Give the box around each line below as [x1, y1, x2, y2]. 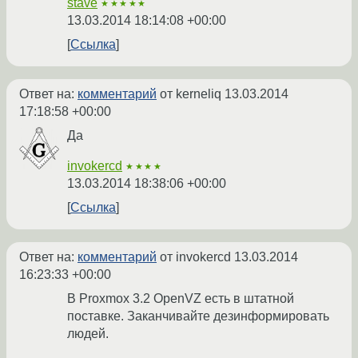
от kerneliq [157, 87, 225, 101]
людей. [67, 327, 109, 341]
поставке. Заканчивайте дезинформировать [67, 309, 329, 324]
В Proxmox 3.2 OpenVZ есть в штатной [67, 292, 294, 306]
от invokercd [157, 250, 234, 265]
